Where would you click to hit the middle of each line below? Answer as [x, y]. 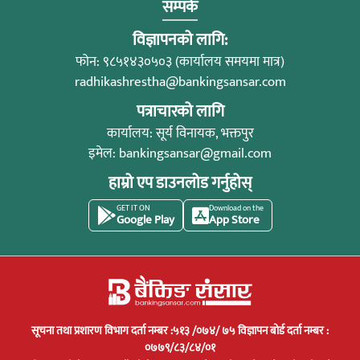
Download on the [236, 208]
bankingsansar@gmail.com [195, 153]
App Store [234, 219]
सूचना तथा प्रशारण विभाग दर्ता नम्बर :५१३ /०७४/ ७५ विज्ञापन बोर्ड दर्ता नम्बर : [180, 330]
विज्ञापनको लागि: [180, 40]
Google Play [145, 219]
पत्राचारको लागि [180, 112]
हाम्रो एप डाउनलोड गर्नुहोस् [180, 183]
